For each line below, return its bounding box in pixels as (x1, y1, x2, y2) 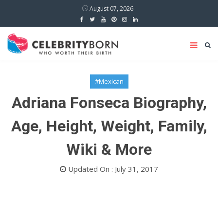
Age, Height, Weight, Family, (11, 117, 207, 135)
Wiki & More (66, 140, 152, 159)
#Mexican (94, 77, 124, 86)
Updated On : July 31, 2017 (66, 164, 158, 174)
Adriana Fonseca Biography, (11, 93, 207, 112)
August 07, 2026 (88, 4, 133, 13)
